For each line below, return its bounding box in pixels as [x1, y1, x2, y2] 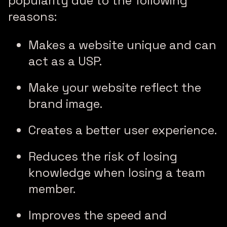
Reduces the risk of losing [28, 148, 177, 165]
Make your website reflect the [28, 80, 201, 96]
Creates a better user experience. [28, 122, 217, 138]
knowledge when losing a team [28, 165, 205, 181]
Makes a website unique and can [28, 37, 216, 53]
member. [28, 181, 75, 197]
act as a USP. [28, 53, 102, 69]
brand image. [28, 96, 102, 112]
